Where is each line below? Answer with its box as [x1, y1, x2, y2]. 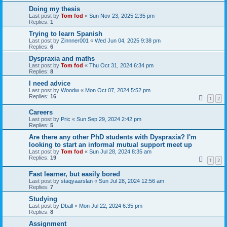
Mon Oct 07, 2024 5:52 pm [85, 87, 150, 93]
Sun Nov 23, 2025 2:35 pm [89, 12, 155, 19]
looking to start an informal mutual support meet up [29, 141, 192, 149]
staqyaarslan [61, 177, 93, 184]
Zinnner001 [61, 37, 89, 44]
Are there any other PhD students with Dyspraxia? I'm [29, 133, 197, 141]
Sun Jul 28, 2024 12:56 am [99, 177, 164, 184]
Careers [29, 108, 53, 117]
